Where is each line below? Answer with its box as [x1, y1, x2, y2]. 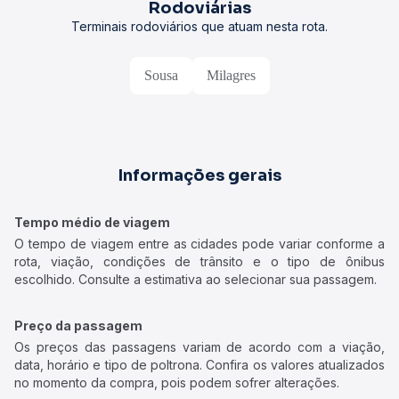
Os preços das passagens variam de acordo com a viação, [14, 339, 385, 354]
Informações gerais [118, 166, 281, 185]
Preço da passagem [14, 318, 142, 333]
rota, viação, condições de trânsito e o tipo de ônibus [14, 254, 385, 269]
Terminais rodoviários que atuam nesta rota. [71, 19, 328, 34]
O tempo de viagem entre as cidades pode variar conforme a [14, 236, 385, 251]
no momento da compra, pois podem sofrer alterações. [14, 375, 339, 390]
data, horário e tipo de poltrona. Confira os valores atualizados [14, 357, 385, 372]
